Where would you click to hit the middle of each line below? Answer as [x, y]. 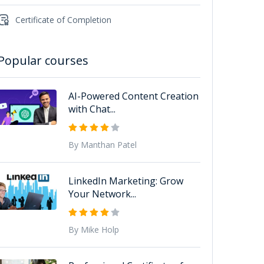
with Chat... [92, 109]
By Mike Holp [93, 229]
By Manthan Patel [102, 144]
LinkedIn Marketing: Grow [126, 181]
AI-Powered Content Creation [133, 96]
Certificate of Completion [63, 20]
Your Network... [102, 194]
